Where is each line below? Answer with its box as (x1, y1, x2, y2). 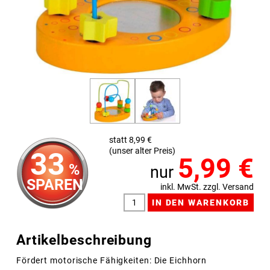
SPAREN (27, 175, 84, 193)
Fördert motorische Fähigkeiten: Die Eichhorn (16, 256, 207, 266)
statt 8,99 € (108, 135, 152, 145)
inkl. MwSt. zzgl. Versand (160, 181, 254, 192)
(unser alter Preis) (108, 146, 175, 155)
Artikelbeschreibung (16, 231, 152, 248)
